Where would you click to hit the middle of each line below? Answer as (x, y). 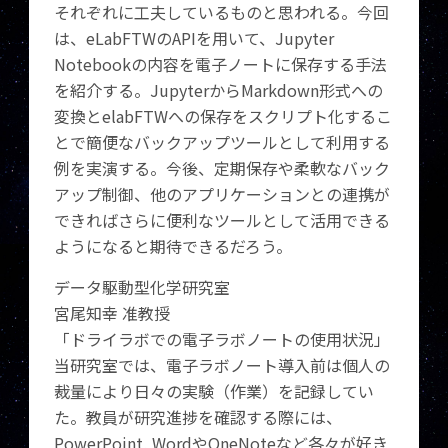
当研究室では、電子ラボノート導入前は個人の (222, 365)
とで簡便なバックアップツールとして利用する (222, 142)
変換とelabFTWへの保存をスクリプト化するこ (223, 116)
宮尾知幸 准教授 (112, 313)
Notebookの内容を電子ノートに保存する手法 (221, 64)
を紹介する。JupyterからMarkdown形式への (219, 90)
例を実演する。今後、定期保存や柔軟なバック (222, 168)
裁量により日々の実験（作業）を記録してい (214, 391)
